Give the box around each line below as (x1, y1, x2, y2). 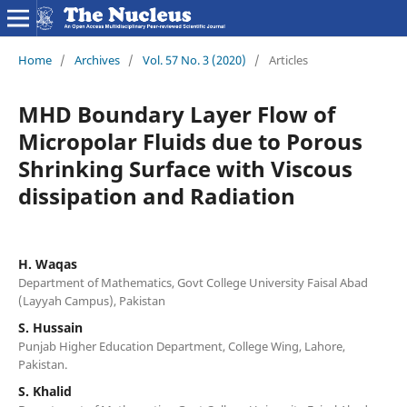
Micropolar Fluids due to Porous (17, 125, 362, 156)
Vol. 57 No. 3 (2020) (142, 51, 246, 68)
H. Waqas (17, 254, 77, 273)
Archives (74, 51, 120, 68)
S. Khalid (17, 382, 72, 400)
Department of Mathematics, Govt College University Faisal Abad (17, 273, 368, 291)
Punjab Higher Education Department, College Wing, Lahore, (17, 337, 345, 354)
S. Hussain (17, 318, 83, 336)
